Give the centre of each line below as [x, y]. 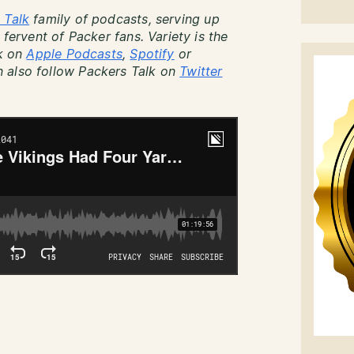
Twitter [201, 72]
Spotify [152, 55]
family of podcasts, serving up [124, 20]
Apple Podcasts [74, 55]
